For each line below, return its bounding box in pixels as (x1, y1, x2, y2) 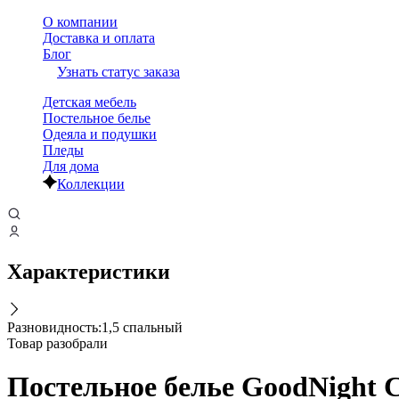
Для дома (43, 159, 99, 174)
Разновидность (7, 319, 98, 335)
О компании (43, 14, 118, 29)
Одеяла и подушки (43, 126, 157, 142)
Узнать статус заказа (57, 64, 180, 79)
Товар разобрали (7, 335, 108, 351)
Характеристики (7, 259, 170, 283)
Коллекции (57, 176, 125, 191)
